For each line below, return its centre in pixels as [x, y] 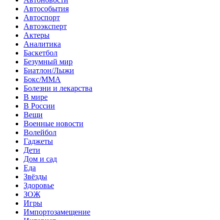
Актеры [37, 35]
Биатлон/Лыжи [49, 70]
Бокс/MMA [42, 79]
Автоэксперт [45, 26]
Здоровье [39, 185]
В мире [36, 97]
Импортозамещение [57, 212]
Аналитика [42, 44]
